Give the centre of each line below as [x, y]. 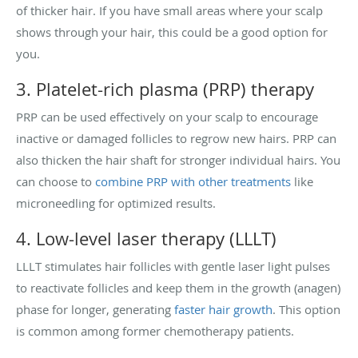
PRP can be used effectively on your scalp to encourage [167, 116]
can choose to [56, 181]
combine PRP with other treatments [193, 181]
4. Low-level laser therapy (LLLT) [146, 238]
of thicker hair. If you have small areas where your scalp [169, 10]
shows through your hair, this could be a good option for [172, 32]
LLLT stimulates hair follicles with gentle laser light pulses [173, 266]
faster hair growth [223, 309]
